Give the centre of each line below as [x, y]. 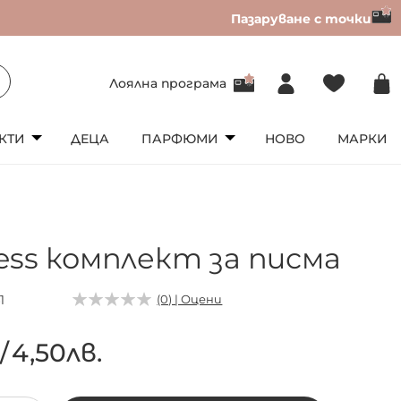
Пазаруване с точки [301, 18]
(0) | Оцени [190, 299]
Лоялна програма [168, 83]
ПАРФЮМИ [180, 138]
